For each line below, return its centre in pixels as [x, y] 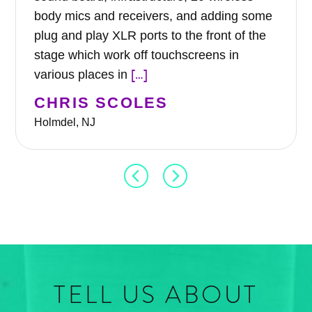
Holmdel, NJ [65, 122]
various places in [83, 74]
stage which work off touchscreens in [136, 55]
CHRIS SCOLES [101, 102]
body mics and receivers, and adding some [153, 16]
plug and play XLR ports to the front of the [150, 35]
